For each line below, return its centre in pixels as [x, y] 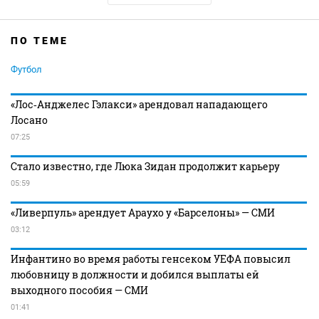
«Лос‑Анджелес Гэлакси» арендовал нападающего [139, 104]
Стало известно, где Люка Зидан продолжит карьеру [145, 166]
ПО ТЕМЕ [40, 40]
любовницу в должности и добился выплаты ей [135, 274]
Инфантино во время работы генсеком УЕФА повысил [151, 258]
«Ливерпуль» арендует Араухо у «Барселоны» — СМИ [143, 212]
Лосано [29, 120]
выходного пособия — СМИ [79, 290]
